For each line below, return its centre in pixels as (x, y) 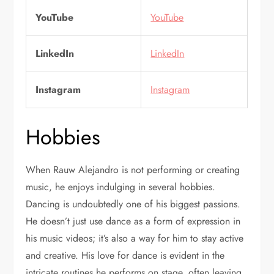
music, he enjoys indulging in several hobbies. (121, 187)
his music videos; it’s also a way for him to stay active (135, 238)
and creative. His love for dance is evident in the (125, 255)
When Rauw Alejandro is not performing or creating (133, 169)
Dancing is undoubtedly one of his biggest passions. (133, 204)
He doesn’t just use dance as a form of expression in (133, 221)
